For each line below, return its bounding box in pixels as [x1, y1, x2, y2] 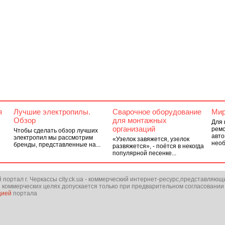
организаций [112, 125, 155, 133]
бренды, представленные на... [13, 141, 100, 148]
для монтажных [112, 116, 167, 125]
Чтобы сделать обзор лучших [13, 127, 98, 134]
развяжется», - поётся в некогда [112, 143, 204, 150]
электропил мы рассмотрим [13, 134, 93, 141]
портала [12, 190, 37, 197]
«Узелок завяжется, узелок [112, 136, 189, 143]
